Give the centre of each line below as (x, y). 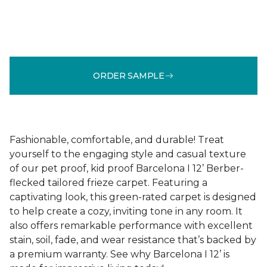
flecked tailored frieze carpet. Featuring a (108, 183)
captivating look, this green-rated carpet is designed (133, 197)
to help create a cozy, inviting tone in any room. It (126, 211)
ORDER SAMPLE (129, 75)
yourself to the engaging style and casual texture (128, 154)
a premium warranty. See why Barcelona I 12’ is (119, 254)
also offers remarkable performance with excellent (131, 226)
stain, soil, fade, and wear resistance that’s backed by (133, 240)
